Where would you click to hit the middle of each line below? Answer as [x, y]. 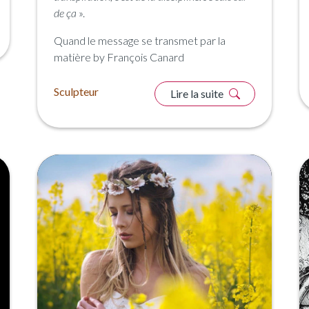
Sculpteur [76, 92]
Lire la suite [198, 94]
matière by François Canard [119, 57]
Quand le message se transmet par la [140, 41]
